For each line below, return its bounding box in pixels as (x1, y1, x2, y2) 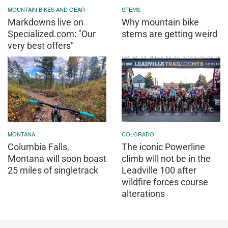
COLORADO (122, 130, 154, 138)
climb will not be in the (122, 153, 211, 164)
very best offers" (8, 40, 74, 51)
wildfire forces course (122, 177, 208, 188)
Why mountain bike (122, 16, 199, 27)
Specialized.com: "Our (8, 28, 96, 39)
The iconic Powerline (122, 141, 205, 153)
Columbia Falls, (8, 141, 69, 153)
